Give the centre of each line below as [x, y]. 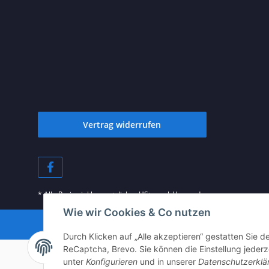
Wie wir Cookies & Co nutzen [137, 213]
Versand [187, 195]
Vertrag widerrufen [122, 125]
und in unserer [168, 262]
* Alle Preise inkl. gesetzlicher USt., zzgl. [105, 195]
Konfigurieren [112, 262]
